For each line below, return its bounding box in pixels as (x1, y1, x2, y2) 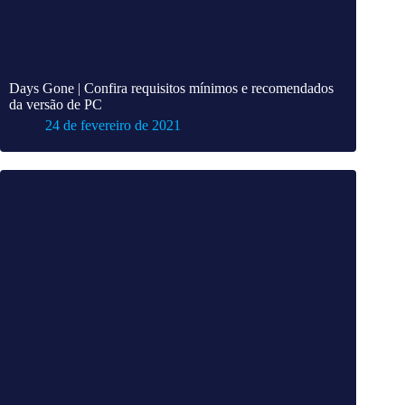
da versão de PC (9, 97, 102, 113)
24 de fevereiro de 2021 (45, 118, 181, 134)
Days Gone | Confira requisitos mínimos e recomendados (9, 80, 334, 97)
